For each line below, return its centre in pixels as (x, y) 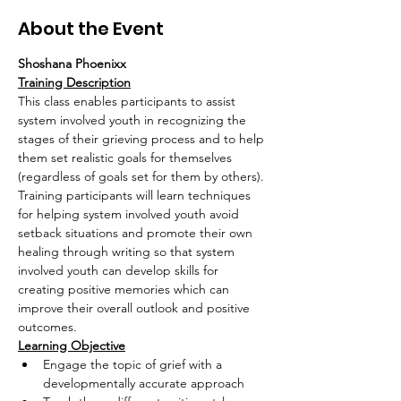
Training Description (74, 82)
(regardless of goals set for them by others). (143, 176)
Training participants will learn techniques (136, 195)
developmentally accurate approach (144, 383)
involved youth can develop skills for (120, 270)
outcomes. (47, 327)
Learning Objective (72, 346)
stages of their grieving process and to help (143, 139)
